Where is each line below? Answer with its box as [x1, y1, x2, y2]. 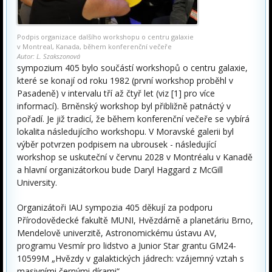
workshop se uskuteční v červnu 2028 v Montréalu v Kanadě [17, 151, 253, 163]
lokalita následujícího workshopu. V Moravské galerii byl [17, 126, 234, 138]
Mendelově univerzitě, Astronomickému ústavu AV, [17, 227, 217, 239]
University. [17, 177, 57, 189]
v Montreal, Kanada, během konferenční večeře [17, 42, 172, 52]
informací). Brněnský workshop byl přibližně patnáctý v [17, 100, 231, 112]
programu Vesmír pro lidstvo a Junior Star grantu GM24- [17, 240, 236, 252]
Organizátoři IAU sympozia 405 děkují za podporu [17, 202, 212, 214]
